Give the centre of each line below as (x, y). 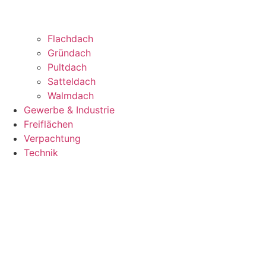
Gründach (69, 53)
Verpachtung (52, 138)
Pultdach (67, 67)
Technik (41, 152)
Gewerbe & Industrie (69, 110)
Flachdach (70, 38)
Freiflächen (48, 124)
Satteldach (72, 81)
